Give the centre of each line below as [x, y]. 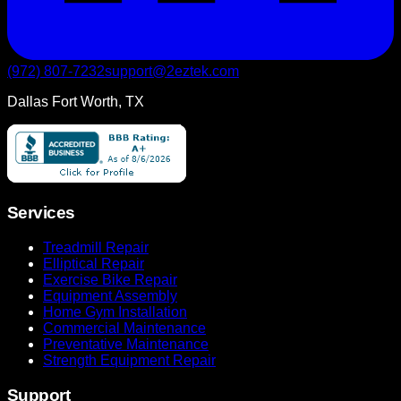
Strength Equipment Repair [129, 360]
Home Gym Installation [115, 311]
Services [41, 213]
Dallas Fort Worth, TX [76, 102]
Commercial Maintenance [124, 328]
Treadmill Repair [96, 247]
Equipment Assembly [110, 295]
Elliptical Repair [94, 263]
